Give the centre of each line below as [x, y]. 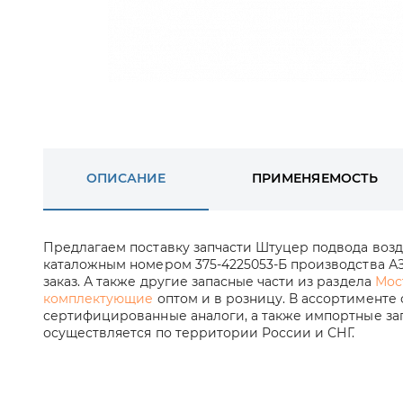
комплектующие [99, 299]
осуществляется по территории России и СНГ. [199, 333]
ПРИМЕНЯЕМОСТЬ [315, 178]
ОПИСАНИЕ [126, 178]
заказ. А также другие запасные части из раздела [209, 282]
